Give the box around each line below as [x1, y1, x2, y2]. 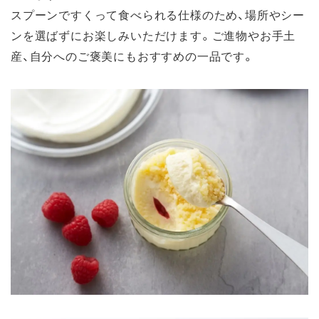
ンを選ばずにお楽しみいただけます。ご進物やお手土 [11, 26, 296, 43]
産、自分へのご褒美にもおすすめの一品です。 [11, 46, 255, 64]
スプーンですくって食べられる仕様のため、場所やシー [11, 5, 305, 23]
